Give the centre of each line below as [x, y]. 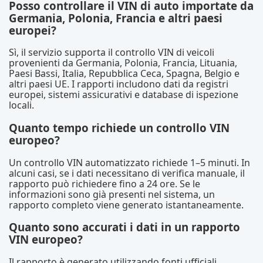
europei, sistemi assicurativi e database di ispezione [124, 95]
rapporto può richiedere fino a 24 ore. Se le [104, 183]
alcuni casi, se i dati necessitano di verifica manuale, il [127, 173]
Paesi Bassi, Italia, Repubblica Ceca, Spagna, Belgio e [124, 74]
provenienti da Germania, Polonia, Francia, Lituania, [123, 63]
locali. [21, 105]
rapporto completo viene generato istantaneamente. [126, 205]
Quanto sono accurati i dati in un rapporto [124, 227]
